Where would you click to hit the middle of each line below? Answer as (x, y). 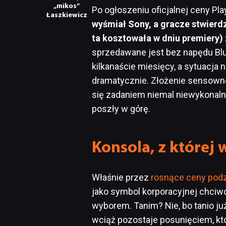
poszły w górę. (121, 109)
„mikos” (67, 7)
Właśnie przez (121, 178)
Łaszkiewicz (67, 16)
